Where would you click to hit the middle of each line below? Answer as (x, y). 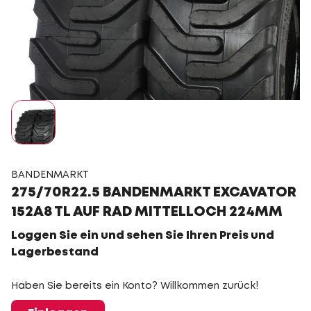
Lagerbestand (55, 252)
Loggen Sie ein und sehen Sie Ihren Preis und (143, 236)
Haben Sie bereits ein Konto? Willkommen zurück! (135, 286)
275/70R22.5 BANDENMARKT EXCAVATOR (154, 193)
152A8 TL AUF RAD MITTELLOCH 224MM (147, 212)
